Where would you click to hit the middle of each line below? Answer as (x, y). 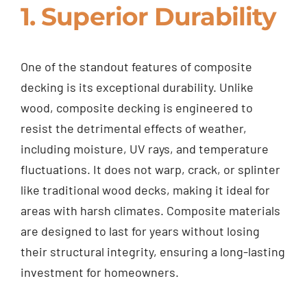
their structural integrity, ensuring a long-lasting (152, 252)
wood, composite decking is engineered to (136, 108)
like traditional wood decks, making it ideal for (145, 190)
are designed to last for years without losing (140, 231)
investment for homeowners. (99, 272)
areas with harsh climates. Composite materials (150, 211)
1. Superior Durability (148, 17)
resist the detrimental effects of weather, (133, 128)
